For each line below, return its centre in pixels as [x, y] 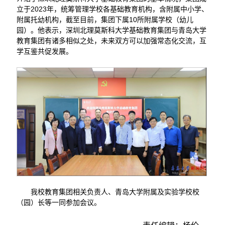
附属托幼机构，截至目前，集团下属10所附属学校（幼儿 [105, 19]
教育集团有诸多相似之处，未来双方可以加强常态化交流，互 [111, 40]
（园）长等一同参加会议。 [59, 203]
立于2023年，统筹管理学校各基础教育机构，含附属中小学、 [112, 9]
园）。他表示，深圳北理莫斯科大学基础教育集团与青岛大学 [111, 30]
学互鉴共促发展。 [44, 51]
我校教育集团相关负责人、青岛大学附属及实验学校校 [115, 192]
